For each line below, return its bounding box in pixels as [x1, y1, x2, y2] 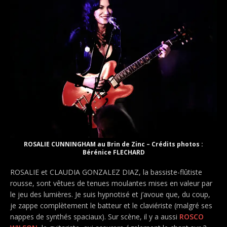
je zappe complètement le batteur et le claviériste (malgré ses [10, 200, 212, 210]
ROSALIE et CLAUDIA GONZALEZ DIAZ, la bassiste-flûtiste [10, 167, 202, 177]
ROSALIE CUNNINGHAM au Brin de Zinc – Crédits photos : [24, 139, 203, 148]
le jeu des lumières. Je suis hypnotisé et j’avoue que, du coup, [10, 189, 210, 199]
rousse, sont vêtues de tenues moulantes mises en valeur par [10, 178, 212, 188]
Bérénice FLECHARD [82, 147, 145, 157]
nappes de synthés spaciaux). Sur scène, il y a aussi [10, 211, 179, 221]
